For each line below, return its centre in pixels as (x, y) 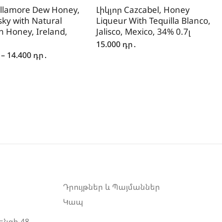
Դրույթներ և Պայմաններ (111, 187)
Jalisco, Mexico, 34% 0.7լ (144, 32)
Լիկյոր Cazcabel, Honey (143, 10)
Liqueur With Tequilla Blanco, (154, 21)
